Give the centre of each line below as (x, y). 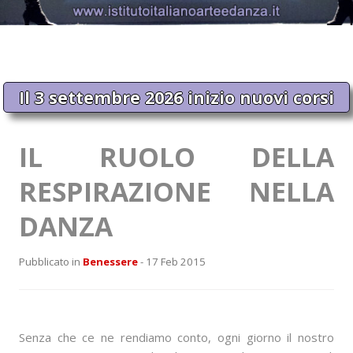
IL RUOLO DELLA (176, 157)
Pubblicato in (51, 262)
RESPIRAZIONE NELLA (176, 191)
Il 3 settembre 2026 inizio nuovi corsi (176, 97)
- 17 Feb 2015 (172, 262)
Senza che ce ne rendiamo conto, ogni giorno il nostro (176, 337)
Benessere (110, 262)
